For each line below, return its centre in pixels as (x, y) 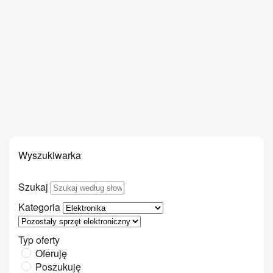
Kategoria (39, 207)
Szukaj (33, 186)
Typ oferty (39, 239)
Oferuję (51, 253)
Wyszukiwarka (50, 155)
